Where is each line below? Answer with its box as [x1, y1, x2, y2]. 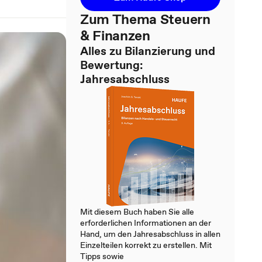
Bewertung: [80, 57, 143, 73]
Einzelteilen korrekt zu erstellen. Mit [80, 239, 212, 251]
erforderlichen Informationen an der [80, 217, 211, 229]
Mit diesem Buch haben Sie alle [80, 206, 194, 218]
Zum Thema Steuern [80, 9, 211, 29]
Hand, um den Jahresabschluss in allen [80, 228, 220, 240]
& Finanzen [80, 26, 150, 45]
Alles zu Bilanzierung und [80, 43, 215, 59]
